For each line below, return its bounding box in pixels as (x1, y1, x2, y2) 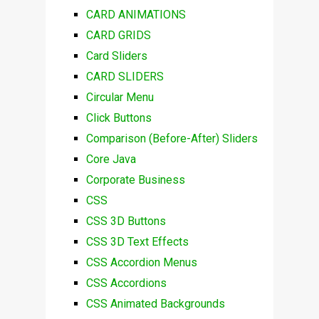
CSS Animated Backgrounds (85, 297, 225, 311)
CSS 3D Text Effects (85, 235, 189, 249)
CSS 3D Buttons (85, 214, 166, 229)
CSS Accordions (85, 276, 167, 291)
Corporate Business (85, 173, 185, 187)
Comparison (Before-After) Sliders (85, 132, 258, 146)
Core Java (85, 152, 136, 167)
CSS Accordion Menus (85, 256, 197, 270)
